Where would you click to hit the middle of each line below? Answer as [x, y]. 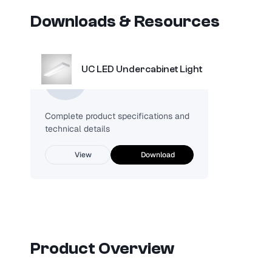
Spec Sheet [122, 83]
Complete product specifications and [117, 116]
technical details [77, 129]
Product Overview [102, 249]
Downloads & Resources [125, 22]
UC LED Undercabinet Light [141, 69]
